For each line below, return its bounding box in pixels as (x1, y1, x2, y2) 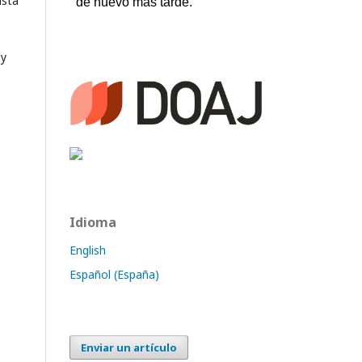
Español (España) (69, 266, 159, 282)
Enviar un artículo (81, 339, 177, 355)
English (69, 242, 106, 258)
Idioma (69, 213, 116, 231)
